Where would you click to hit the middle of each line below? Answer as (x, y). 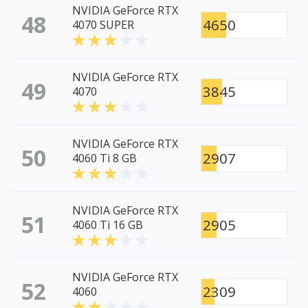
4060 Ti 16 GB (108, 225)
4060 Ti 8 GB (104, 158)
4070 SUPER (103, 25)
